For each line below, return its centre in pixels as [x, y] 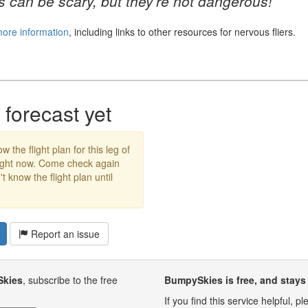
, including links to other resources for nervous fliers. [183, 31]
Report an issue [64, 233]
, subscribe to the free [70, 279]
